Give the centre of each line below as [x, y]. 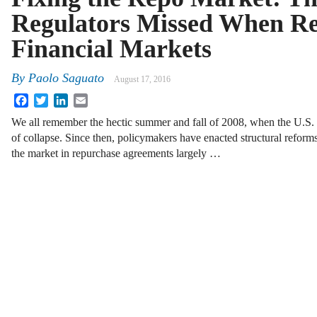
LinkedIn [88, 99]
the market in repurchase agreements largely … [116, 154]
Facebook [50, 99]
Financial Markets [111, 49]
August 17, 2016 [142, 80]
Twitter [64, 99]
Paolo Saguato [66, 78]
